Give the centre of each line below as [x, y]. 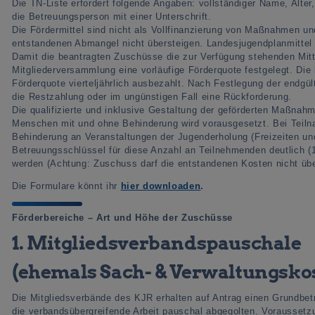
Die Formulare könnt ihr [66, 186]
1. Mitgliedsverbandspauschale [157, 243]
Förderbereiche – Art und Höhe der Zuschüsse [122, 217]
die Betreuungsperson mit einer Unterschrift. [112, 17]
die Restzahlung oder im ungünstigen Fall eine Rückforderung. [152, 97]
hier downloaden [161, 186]
